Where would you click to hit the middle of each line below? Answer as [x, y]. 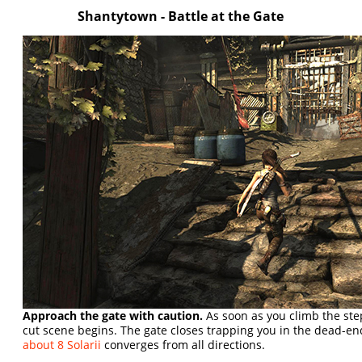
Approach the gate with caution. [113, 315]
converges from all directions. [183, 344]
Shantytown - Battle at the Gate [181, 16]
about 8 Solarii [62, 344]
